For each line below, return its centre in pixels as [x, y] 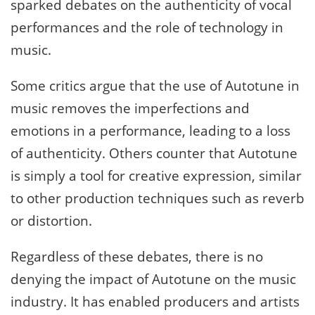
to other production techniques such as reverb [157, 199]
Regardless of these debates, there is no [137, 257]
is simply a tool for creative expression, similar [156, 176]
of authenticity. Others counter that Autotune [154, 154]
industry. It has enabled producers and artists [155, 302]
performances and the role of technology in [147, 28]
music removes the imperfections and [130, 109]
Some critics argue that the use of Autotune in [155, 86]
